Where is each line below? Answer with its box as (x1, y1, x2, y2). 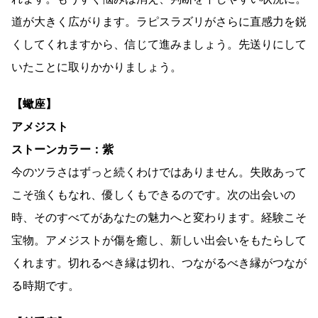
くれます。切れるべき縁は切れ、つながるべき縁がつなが (11, 256, 307, 270)
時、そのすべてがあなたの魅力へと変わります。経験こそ (11, 210, 307, 224)
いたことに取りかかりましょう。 (11, 60, 182, 74)
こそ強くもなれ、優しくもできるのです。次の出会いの (11, 187, 295, 202)
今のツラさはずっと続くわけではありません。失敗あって (11, 165, 307, 179)
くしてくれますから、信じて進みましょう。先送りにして (11, 37, 307, 51)
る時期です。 (11, 278, 79, 292)
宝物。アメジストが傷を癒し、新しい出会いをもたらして (11, 233, 307, 247)
